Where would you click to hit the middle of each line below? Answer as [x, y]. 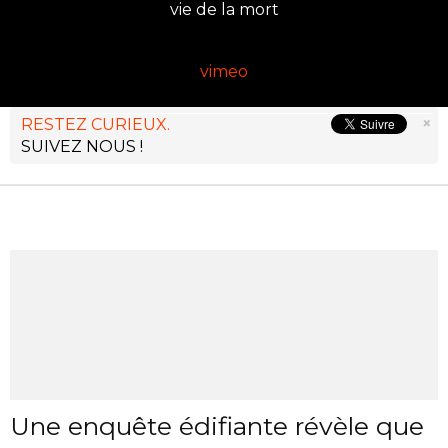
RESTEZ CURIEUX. [95, 124]
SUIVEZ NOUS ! [82, 146]
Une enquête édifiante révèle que [217, 426]
